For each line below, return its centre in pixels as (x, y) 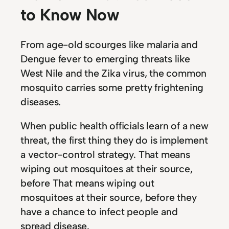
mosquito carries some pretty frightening (112, 87)
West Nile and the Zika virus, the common (114, 73)
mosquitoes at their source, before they (109, 198)
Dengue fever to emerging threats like (105, 59)
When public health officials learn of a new (114, 126)
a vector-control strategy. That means (105, 155)
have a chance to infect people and (99, 212)
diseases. (41, 101)
